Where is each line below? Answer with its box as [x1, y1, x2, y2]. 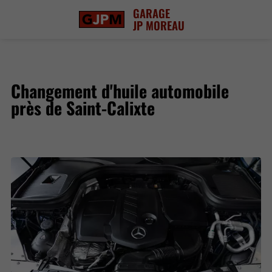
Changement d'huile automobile [11, 77, 229, 103]
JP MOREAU [133, 17, 185, 33]
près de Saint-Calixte [11, 94, 155, 120]
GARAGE [133, 5, 171, 21]
